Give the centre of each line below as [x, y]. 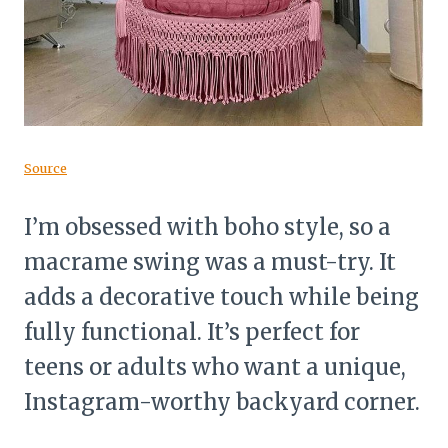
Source [45, 167]
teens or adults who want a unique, [215, 366]
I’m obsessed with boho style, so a [207, 226]
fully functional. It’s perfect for [192, 331]
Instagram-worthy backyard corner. [222, 401]
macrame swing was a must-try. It [210, 261]
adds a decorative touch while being [221, 296]
